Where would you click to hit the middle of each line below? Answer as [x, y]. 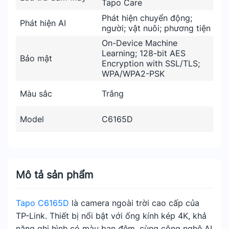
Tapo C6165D [42, 203]
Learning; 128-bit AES [144, 53]
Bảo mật [36, 58]
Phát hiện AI [43, 23]
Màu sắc [36, 94]
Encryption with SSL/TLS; [151, 63]
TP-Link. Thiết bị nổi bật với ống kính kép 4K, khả [111, 216]
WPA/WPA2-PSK [133, 74]
